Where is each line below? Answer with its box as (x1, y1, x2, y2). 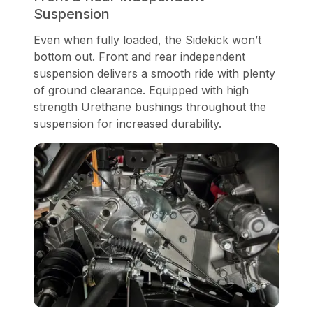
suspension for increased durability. (34, 117, 221, 131)
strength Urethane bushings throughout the (34, 100, 266, 115)
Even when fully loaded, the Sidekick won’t (34, 33, 261, 48)
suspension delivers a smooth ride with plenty (34, 66, 275, 81)
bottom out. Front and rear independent (34, 50, 245, 64)
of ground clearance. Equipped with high (34, 83, 249, 98)
